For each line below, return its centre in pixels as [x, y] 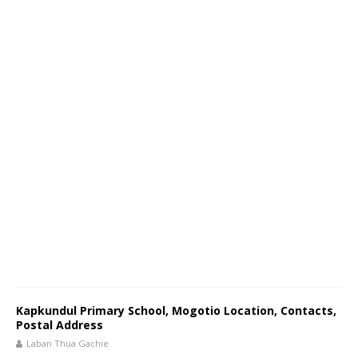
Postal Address [60, 325]
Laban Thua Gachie [68, 343]
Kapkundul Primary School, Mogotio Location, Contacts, [176, 310]
